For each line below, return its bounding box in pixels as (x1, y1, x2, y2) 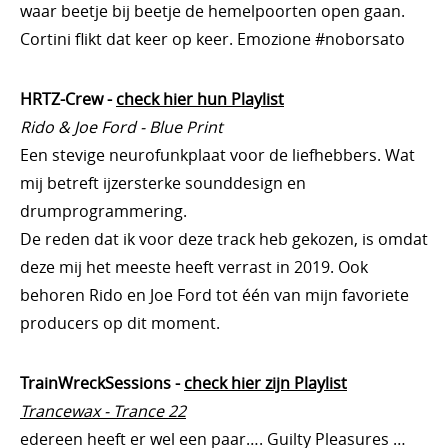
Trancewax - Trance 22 (20, 400, 186, 422)
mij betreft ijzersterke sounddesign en (20, 172, 306, 194)
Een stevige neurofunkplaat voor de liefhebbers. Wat (20, 144, 415, 166)
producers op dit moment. (20, 312, 220, 334)
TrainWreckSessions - (20, 372, 184, 394)
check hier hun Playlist (116, 88, 284, 110)
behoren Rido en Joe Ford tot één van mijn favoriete (20, 284, 409, 306)
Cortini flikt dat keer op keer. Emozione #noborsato (20, 28, 405, 50)
